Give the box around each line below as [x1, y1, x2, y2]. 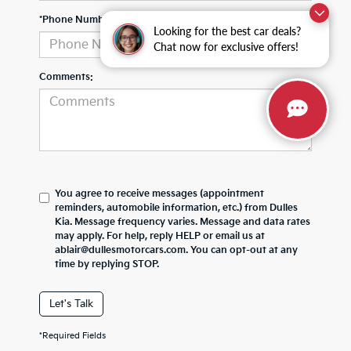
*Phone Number [39, 14, 114, 27]
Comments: [39, 71, 93, 84]
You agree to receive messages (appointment [55, 188, 264, 201]
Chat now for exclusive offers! [154, 39, 299, 53]
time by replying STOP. [55, 259, 159, 271]
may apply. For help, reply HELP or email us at [55, 230, 265, 243]
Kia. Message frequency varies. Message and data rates [55, 216, 310, 229]
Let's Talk [49, 298, 93, 311]
